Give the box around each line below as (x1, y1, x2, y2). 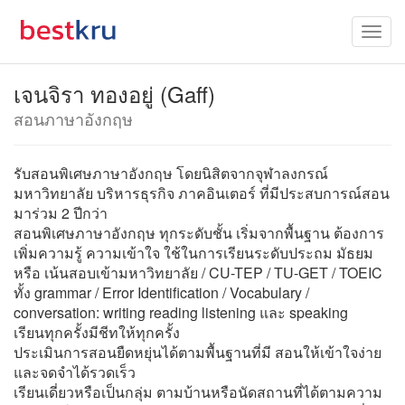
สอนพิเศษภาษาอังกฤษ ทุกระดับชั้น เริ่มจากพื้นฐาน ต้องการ (14, 222, 384, 243)
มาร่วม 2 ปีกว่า (14, 202, 108, 223)
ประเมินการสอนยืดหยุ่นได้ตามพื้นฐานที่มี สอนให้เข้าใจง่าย (14, 342, 381, 363)
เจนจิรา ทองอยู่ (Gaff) (14, 78, 215, 109)
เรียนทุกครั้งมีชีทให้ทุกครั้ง (14, 322, 180, 343)
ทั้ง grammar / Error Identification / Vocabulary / (14, 282, 309, 303)
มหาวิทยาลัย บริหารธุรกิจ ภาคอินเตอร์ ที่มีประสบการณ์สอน (14, 183, 390, 203)
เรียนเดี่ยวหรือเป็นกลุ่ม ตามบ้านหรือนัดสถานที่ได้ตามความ (14, 381, 382, 402)
